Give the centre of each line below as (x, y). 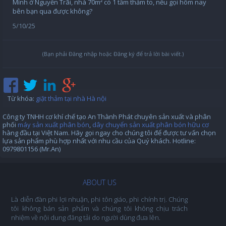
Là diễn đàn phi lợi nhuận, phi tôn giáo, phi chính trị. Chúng (100, 200)
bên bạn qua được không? (52, 11)
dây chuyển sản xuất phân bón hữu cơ (151, 125)
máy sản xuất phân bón (53, 125)
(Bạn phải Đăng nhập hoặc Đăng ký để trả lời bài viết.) (113, 54)
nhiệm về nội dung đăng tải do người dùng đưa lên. (86, 218)
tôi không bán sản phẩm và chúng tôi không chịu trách (100, 209)
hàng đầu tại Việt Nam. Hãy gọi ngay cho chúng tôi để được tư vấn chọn (109, 133)
